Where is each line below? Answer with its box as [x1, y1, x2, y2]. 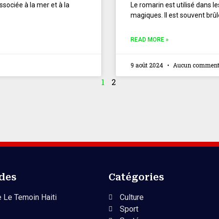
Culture [119, 193, 144, 202]
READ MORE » [131, 36, 169, 44]
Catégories [109, 172, 164, 183]
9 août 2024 [131, 61, 165, 69]
